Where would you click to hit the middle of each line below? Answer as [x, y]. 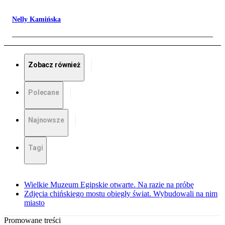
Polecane [44, 93]
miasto [34, 203]
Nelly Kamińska [36, 20]
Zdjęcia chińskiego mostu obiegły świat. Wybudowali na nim [121, 194]
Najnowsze [46, 120]
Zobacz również [54, 65]
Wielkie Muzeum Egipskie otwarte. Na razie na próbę [109, 185]
